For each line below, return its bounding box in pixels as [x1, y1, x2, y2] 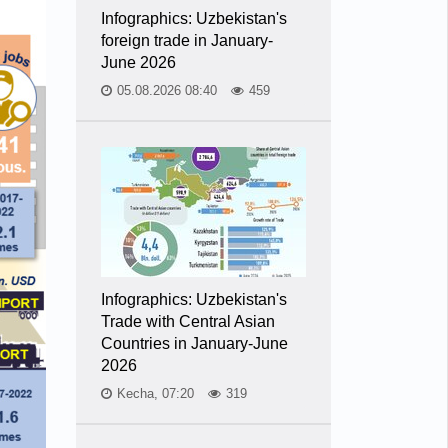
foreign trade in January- [101, 32, 273, 49]
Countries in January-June [101, 335, 288, 352]
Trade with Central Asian [101, 313, 275, 330]
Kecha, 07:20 [117, 386, 198, 401]
